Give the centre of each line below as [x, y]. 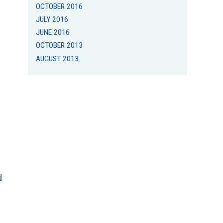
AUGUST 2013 [57, 58]
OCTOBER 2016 [59, 6]
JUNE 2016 [53, 33]
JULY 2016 [52, 20]
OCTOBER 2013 [59, 46]
